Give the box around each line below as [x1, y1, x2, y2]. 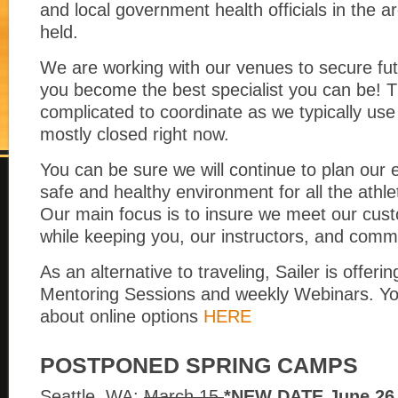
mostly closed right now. [40, 124, 235, 144]
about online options [40, 306, 203, 326]
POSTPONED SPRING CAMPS [40, 354, 358, 378]
